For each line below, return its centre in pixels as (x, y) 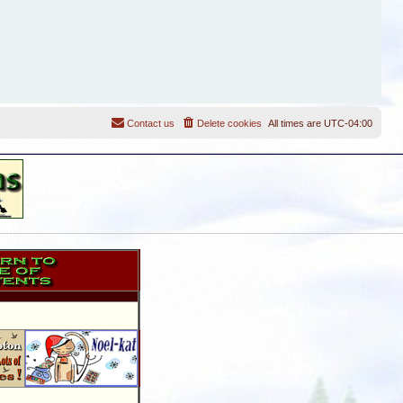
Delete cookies (229, 124)
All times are (296, 124)
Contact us (151, 124)
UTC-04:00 (348, 124)
